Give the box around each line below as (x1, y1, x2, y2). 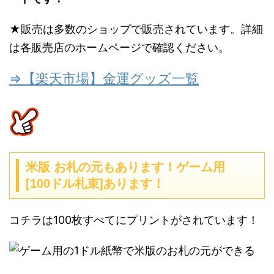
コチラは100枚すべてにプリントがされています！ (9, 213, 259, 227)
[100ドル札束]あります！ (26, 177, 165, 191)
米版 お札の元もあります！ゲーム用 (26, 160, 225, 174)
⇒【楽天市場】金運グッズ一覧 (9, 70, 199, 87)
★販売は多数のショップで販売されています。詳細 (9, 23, 263, 36)
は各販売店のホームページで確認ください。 (9, 41, 229, 54)
